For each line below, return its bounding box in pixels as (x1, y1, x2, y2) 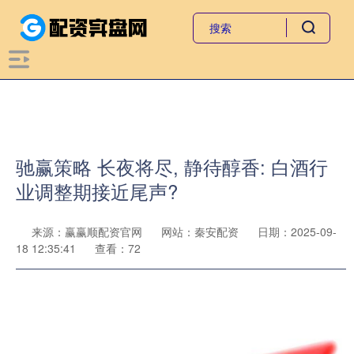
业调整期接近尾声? (16, 178, 178, 205)
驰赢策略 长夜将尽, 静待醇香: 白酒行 (16, 153, 328, 180)
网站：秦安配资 (161, 224, 239, 239)
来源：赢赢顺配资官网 (32, 224, 145, 239)
